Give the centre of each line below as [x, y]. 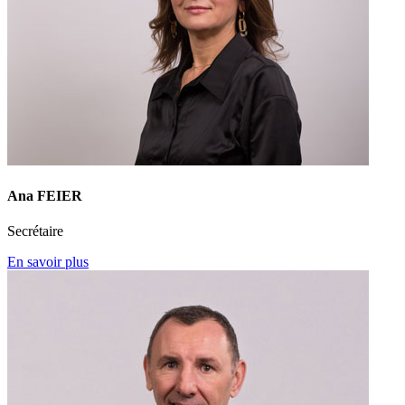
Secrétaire [35, 231]
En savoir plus [48, 262]
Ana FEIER [45, 195]
